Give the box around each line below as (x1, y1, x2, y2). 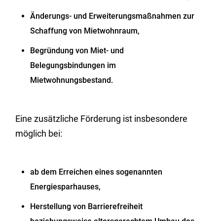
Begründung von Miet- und (30, 46, 124, 55)
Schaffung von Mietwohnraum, (30, 26, 140, 36)
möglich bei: (15, 128, 63, 139)
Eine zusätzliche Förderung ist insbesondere (15, 113, 188, 124)
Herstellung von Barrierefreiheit (30, 202, 143, 211)
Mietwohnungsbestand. (30, 75, 113, 85)
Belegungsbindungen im (30, 61, 116, 70)
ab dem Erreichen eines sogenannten (30, 167, 163, 177)
